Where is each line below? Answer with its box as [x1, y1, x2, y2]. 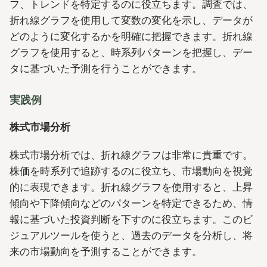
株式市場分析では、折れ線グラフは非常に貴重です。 [10, 149, 253, 162]
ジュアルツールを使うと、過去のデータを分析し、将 [10, 229, 253, 242]
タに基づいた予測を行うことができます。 [10, 63, 202, 75]
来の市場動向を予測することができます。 [10, 246, 202, 258]
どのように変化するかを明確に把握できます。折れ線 [10, 30, 253, 43]
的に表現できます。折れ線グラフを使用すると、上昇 [10, 181, 253, 194]
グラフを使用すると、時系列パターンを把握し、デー [10, 46, 253, 59]
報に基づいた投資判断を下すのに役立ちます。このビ [10, 213, 253, 226]
